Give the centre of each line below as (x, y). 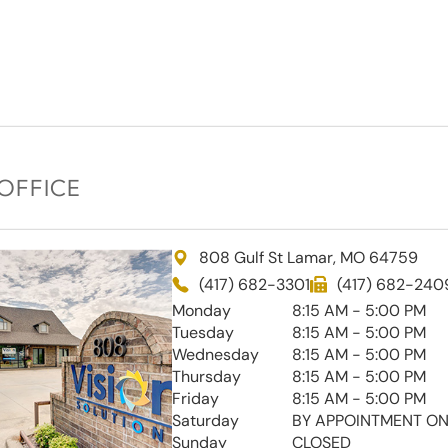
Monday (201, 310)
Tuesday (202, 332)
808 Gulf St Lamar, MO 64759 (308, 257)
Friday (195, 398)
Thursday (206, 376)
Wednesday (215, 354)
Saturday (205, 420)
